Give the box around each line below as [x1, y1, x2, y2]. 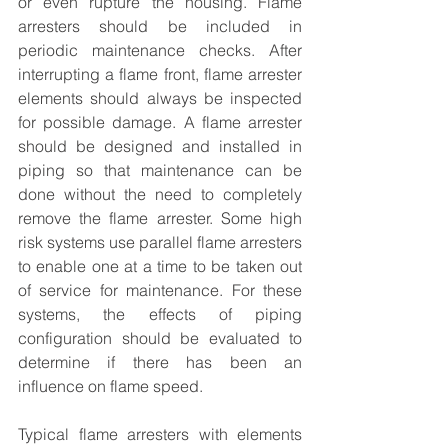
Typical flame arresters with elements [18, 424, 302, 444]
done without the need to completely [18, 184, 302, 204]
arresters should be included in [18, 16, 302, 36]
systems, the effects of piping [18, 304, 302, 324]
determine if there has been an [18, 352, 302, 372]
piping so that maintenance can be [18, 160, 302, 180]
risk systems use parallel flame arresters [18, 232, 302, 252]
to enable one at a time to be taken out [18, 256, 302, 276]
